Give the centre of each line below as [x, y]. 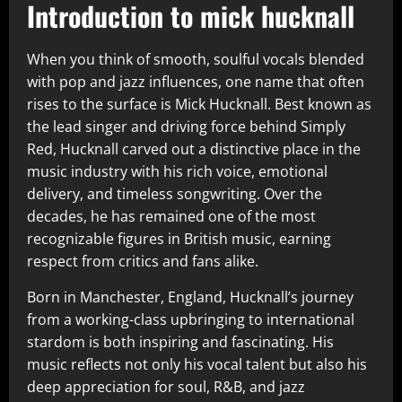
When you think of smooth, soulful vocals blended [196, 60]
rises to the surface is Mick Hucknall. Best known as [199, 105]
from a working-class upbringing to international [191, 320]
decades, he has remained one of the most [171, 217]
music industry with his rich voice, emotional [177, 172]
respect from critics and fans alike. [143, 262]
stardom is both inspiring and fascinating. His [180, 342]
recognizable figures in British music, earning [179, 239]
